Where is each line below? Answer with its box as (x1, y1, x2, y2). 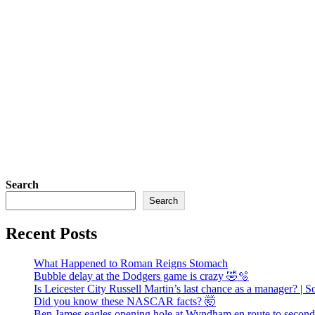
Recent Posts (6, 224, 97, 243)
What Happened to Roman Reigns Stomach (34, 257, 228, 269)
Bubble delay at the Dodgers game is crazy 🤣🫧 (34, 269, 249, 282)
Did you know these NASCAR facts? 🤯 (34, 295, 216, 307)
